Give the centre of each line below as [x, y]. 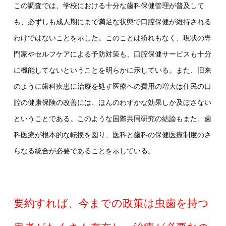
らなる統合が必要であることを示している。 [84, 151]
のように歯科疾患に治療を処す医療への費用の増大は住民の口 [112, 87]
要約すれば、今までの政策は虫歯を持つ [111, 203]
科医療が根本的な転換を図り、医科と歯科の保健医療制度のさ [112, 135]
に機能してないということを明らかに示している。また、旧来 [112, 70]
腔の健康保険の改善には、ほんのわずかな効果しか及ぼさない [112, 103]
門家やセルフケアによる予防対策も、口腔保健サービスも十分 [112, 54]
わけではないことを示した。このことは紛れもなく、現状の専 [112, 38]
